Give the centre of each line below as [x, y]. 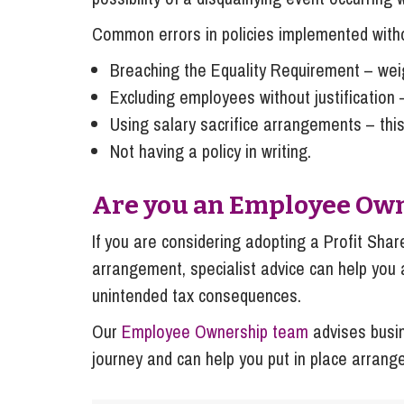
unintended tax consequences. [197, 295]
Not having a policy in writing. [211, 151]
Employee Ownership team [215, 331]
